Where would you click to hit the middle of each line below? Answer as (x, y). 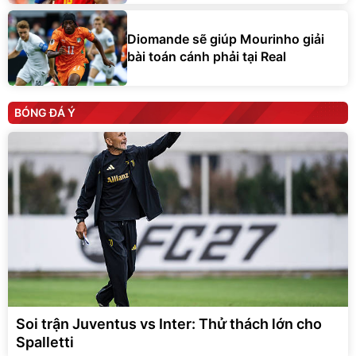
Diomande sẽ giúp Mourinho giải (226, 39)
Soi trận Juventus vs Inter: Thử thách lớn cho (169, 323)
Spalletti (45, 342)
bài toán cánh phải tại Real (207, 57)
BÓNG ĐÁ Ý (45, 112)
